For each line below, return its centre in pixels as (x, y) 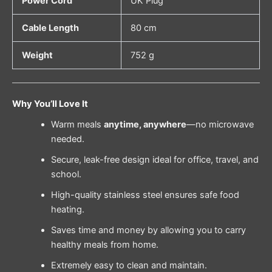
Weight (37, 56)
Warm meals (77, 125)
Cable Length (50, 28)
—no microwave (220, 125)
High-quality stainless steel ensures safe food (145, 195)
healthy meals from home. (104, 245)
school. (66, 175)
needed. (67, 139)
